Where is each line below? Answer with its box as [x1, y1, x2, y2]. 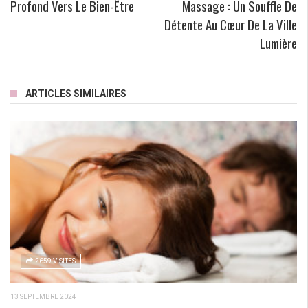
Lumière [260, 33, 297, 53]
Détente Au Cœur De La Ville [164, 14, 297, 34]
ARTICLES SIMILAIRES [25, 88, 126, 100]
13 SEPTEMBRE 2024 [10, 292, 76, 300]
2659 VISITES [35, 256, 76, 265]
